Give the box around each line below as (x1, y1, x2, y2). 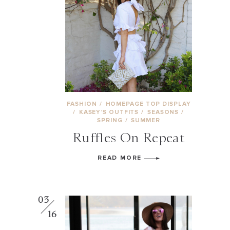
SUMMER (131, 117, 160, 124)
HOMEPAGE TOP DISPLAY (105, 100, 191, 108)
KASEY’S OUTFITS (79, 108, 141, 116)
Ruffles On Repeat (72, 130, 185, 145)
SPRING (97, 117, 125, 124)
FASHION (67, 100, 99, 108)
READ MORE (98, 154, 144, 162)
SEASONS (147, 108, 181, 116)
